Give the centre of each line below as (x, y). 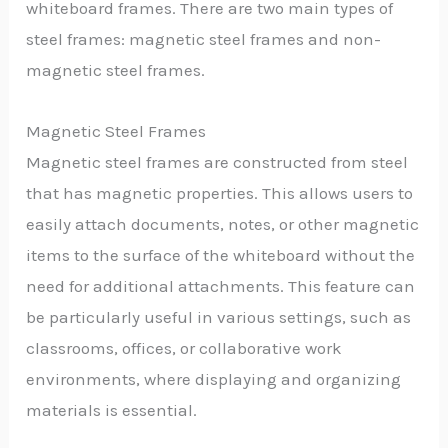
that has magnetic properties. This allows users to (220, 193)
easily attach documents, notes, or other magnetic (223, 224)
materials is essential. (112, 410)
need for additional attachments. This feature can (221, 286)
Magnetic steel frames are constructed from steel (217, 162)
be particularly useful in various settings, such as (219, 317)
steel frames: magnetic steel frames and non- (204, 39)
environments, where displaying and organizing (214, 379)
